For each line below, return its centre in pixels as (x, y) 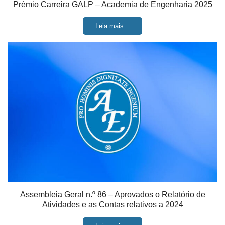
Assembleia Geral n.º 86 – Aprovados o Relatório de (113, 195)
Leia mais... (113, 26)
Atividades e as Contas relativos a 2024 (113, 205)
